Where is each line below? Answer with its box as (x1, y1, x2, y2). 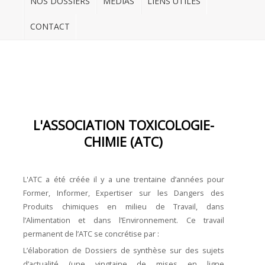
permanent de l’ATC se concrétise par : (22, 228, 159, 240)
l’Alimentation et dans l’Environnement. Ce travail (22, 215, 225, 226)
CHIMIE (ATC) (84, 133, 163, 151)
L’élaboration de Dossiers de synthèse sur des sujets (22, 245, 225, 256)
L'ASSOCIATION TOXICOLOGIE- (33, 117, 214, 134)
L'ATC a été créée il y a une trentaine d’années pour (22, 174, 225, 185)
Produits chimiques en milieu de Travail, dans (22, 201, 225, 212)
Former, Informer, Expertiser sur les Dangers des (22, 188, 225, 199)
